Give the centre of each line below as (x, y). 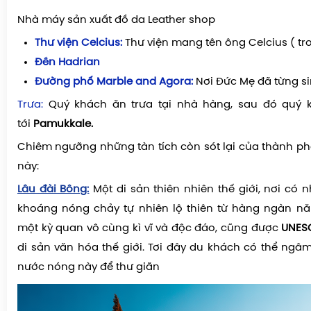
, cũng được (249, 228)
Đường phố (66, 82)
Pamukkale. (65, 124)
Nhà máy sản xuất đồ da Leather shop (116, 20)
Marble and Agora (144, 82)
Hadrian (79, 62)
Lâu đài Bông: (53, 189)
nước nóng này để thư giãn (89, 267)
